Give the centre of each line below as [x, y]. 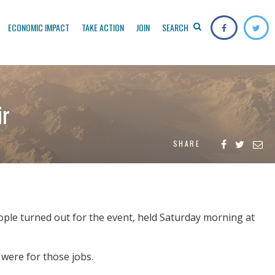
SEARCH [176, 27]
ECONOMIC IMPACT [39, 27]
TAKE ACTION [103, 27]
